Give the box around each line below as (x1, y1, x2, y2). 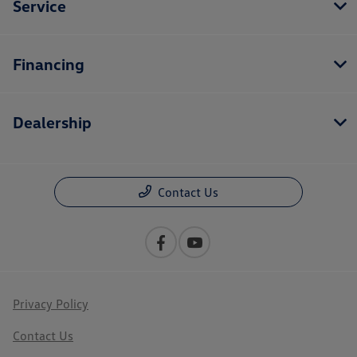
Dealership (13, 112, 92, 131)
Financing (13, 53, 84, 73)
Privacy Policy (13, 295, 88, 312)
